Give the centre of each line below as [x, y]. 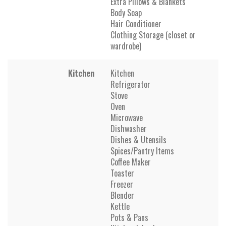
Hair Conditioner [136, 23]
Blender [122, 195]
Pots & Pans [129, 217]
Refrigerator [130, 84]
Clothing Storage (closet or [153, 35]
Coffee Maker [131, 162]
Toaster [122, 173]
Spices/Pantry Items [142, 151]
